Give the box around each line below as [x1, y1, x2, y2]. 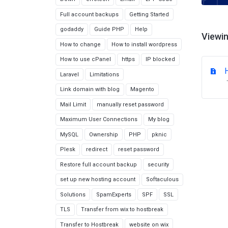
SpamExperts [96, 191, 131, 198]
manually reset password [97, 101, 164, 108]
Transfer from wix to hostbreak [81, 206, 163, 213]
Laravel [60, 71, 79, 78]
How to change [60, 41, 101, 48]
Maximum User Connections [60, 116, 137, 123]
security [148, 161, 169, 168]
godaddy [60, 26, 83, 33]
